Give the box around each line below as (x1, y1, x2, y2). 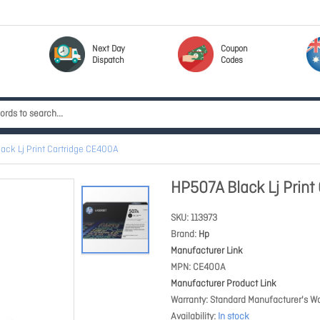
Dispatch (92, 55, 124, 66)
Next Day (92, 44, 125, 55)
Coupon (221, 44, 248, 55)
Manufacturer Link (171, 245, 243, 257)
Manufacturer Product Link (171, 278, 276, 290)
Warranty (171, 294, 206, 306)
